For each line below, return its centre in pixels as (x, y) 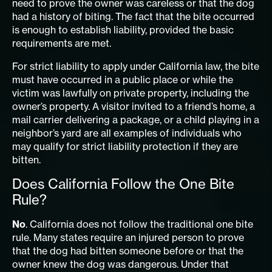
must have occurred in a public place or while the (123, 79)
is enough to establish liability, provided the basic (123, 29)
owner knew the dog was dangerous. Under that (121, 264)
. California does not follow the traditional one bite (139, 224)
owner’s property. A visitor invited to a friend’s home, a (134, 106)
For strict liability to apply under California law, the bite (136, 66)
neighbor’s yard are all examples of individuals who (127, 133)
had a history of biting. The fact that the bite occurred (133, 16)
